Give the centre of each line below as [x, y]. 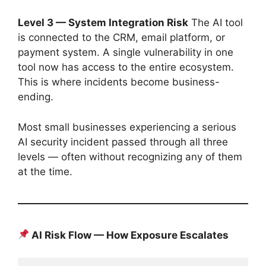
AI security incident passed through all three [123, 142]
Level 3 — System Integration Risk [103, 23]
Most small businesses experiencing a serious [127, 127]
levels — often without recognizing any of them [130, 156]
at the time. [45, 171]
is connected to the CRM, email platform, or [121, 38]
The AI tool [216, 23]
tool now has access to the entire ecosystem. [126, 67]
